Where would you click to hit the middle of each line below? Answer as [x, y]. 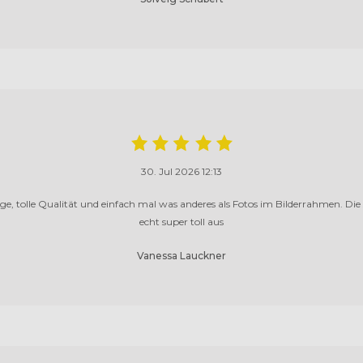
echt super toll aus [181, 221]
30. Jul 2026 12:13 [181, 171]
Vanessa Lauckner [181, 255]
